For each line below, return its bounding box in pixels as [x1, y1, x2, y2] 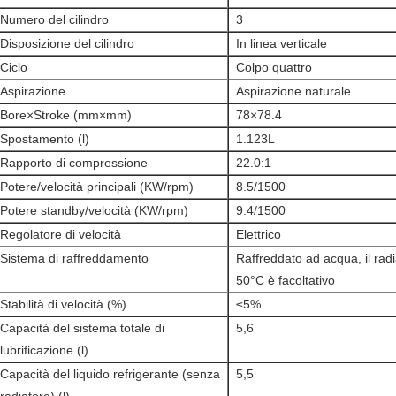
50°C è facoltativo [236, 273, 335, 287]
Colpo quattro [236, 60, 312, 74]
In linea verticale [236, 36, 327, 50]
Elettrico [236, 227, 281, 241]
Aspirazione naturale [236, 84, 351, 98]
